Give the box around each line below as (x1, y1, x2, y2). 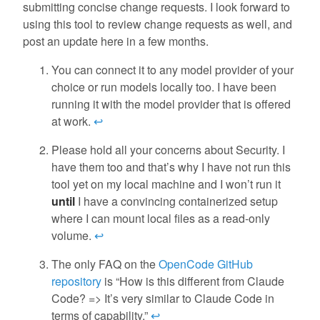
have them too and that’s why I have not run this (51, 159, 291, 176)
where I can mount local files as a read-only (51, 210, 270, 227)
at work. (51, 113, 94, 130)
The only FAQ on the (51, 256, 159, 273)
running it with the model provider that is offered (51, 96, 291, 113)
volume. (51, 227, 94, 244)
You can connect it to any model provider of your (51, 61, 294, 79)
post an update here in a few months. (23, 33, 209, 50)
